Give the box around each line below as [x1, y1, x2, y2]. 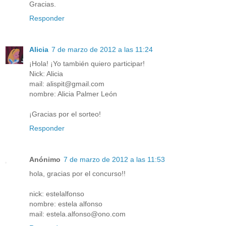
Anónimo [29, 155, 61, 163]
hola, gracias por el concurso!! [29, 169, 126, 178]
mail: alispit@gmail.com [29, 79, 104, 88]
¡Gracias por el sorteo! [29, 109, 101, 118]
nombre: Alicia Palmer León [29, 89, 117, 98]
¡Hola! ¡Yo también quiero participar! [29, 59, 145, 68]
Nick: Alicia [29, 69, 63, 78]
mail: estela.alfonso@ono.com [29, 209, 126, 218]
